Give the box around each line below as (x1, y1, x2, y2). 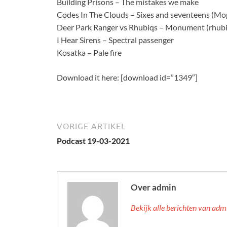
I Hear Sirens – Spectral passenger (57, 35, 174, 45)
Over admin (131, 182, 176, 193)
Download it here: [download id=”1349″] (57, 72, 198, 82)
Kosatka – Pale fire (57, 48, 122, 57)
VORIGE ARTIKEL (57, 122, 126, 131)
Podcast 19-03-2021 (57, 136, 130, 145)
